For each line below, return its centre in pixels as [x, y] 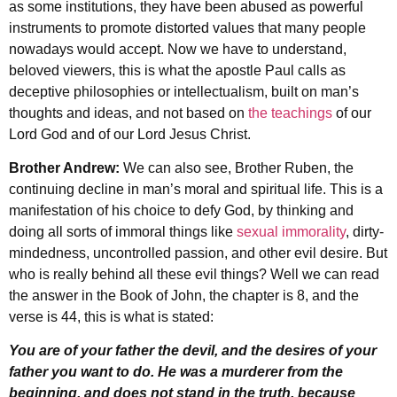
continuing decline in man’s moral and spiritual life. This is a [196, 189]
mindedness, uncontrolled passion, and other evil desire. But [198, 253]
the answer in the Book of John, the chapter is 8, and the [184, 296]
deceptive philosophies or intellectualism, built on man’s [184, 91]
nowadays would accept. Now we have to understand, [178, 49]
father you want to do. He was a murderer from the [176, 372]
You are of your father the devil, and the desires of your [193, 351]
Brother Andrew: [66, 168]
